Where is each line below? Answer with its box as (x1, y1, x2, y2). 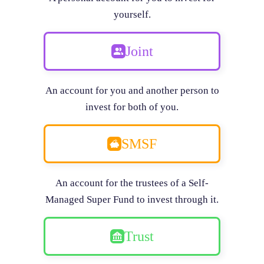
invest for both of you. (85, 101, 179, 113)
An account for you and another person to (45, 85, 219, 97)
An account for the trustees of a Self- (55, 177, 209, 189)
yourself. (113, 9, 151, 21)
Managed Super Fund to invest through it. (45, 194, 219, 206)
